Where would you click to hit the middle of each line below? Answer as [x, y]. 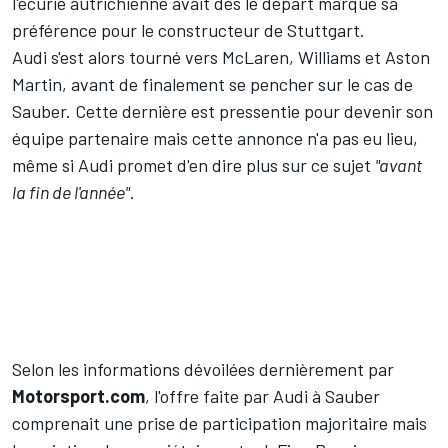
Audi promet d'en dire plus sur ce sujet [226, 164]
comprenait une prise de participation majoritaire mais [219, 422]
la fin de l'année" [71, 191]
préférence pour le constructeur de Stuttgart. [188, 29]
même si [45, 164]
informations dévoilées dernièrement [223, 368]
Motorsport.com [78, 395]
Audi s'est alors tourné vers [117, 56]
